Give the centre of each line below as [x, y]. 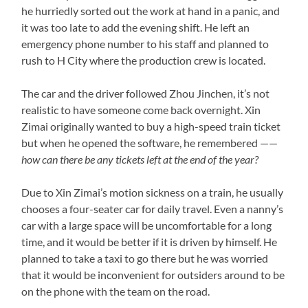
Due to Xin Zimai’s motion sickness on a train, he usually [153, 192]
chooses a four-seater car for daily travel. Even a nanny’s [153, 208]
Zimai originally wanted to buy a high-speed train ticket [151, 126]
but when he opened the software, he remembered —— [150, 142]
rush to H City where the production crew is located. [144, 60]
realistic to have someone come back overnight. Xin [141, 109]
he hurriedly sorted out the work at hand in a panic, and [151, 10]
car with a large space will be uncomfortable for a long [147, 225]
